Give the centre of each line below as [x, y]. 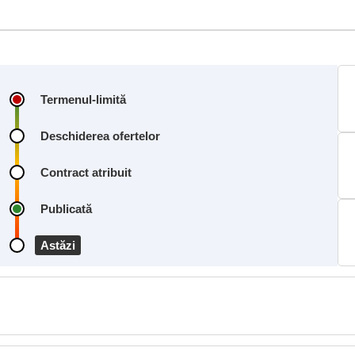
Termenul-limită [83, 99]
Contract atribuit [86, 172]
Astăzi [57, 245]
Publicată [66, 209]
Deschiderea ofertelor [100, 136]
